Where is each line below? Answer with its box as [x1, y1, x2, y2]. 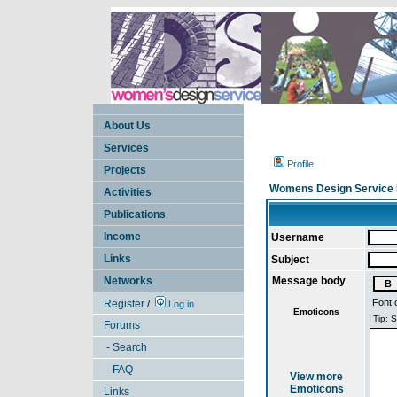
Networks [104, 275, 152, 287]
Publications [104, 208, 166, 221]
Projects [104, 164, 146, 176]
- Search [104, 341, 147, 354]
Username [271, 231, 324, 244]
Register [104, 298, 144, 310]
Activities [104, 186, 152, 198]
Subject [271, 253, 309, 266]
